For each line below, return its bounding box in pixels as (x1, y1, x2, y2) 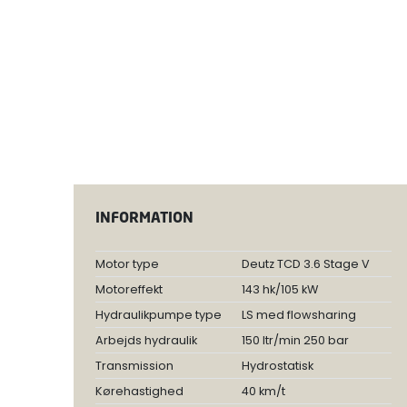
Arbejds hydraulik (94, 332, 197, 348)
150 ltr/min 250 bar (241, 332, 349, 348)
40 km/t (241, 382, 285, 399)
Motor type (94, 255, 159, 272)
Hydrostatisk (241, 357, 313, 373)
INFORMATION (94, 206, 194, 227)
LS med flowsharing (241, 306, 356, 323)
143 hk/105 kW (241, 281, 318, 297)
